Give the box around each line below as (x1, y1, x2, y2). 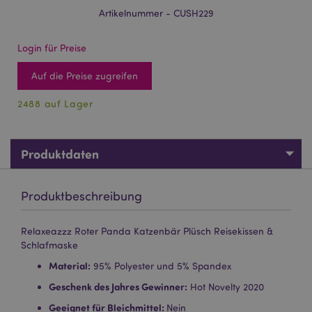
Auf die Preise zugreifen (31, 70, 138, 81)
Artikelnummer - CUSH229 (98, 7, 214, 19)
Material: (49, 259, 91, 272)
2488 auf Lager (17, 97, 93, 109)
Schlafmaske (21, 239, 78, 251)
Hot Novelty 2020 (187, 281, 264, 292)
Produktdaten (21, 146, 99, 162)
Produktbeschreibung (21, 188, 142, 203)
